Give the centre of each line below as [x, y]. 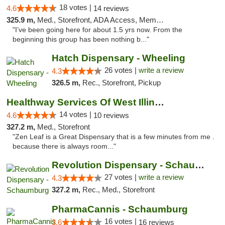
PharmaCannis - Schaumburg [120, 209]
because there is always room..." [64, 146]
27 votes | [121, 177]
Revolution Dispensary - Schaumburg [199, 165]
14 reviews [111, 8]
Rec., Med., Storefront [118, 190]
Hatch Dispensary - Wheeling [118, 58]
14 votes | [76, 114]
